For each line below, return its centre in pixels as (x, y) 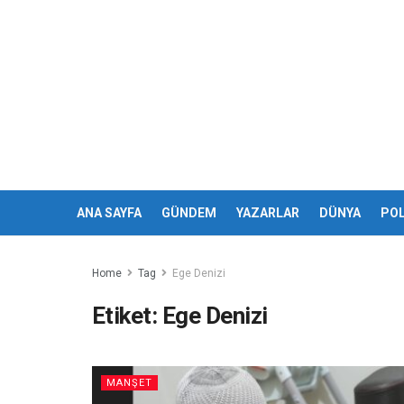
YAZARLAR (267, 213)
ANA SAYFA (109, 213)
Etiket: (127, 316)
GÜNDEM (188, 213)
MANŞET (129, 383)
